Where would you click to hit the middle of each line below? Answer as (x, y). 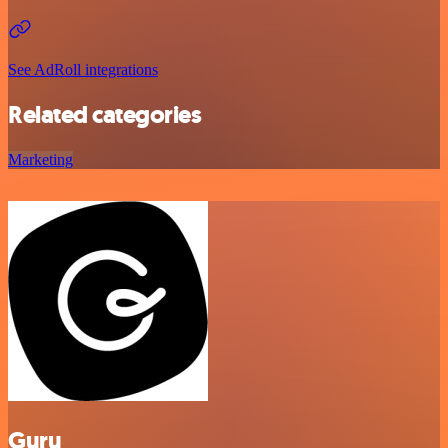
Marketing (40, 159)
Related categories (105, 114)
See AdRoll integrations (83, 69)
